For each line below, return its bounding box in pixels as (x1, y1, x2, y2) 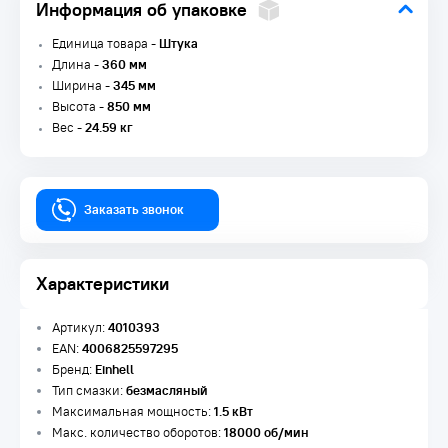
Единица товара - (52, 35, 159, 52)
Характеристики (36, 272, 169, 295)
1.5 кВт (214, 403, 253, 420)
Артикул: (52, 319, 108, 336)
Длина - (52, 56, 102, 73)
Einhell (95, 361, 134, 378)
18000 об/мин (224, 424, 309, 441)
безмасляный (126, 382, 208, 399)
